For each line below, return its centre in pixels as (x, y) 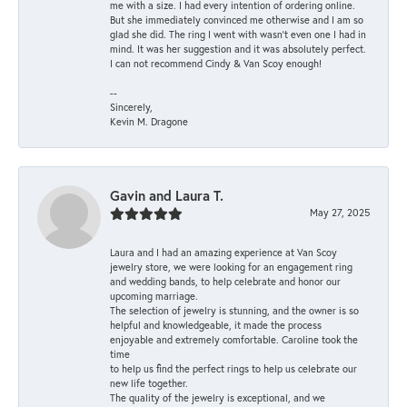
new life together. (149, 382)
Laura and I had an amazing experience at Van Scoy (223, 252)
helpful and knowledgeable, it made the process (216, 324)
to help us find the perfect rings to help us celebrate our (233, 368)
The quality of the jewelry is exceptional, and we (218, 397)
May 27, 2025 (340, 212)
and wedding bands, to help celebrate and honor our (225, 281)
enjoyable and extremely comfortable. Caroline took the (234, 339)
